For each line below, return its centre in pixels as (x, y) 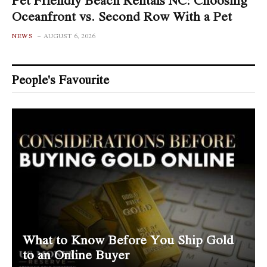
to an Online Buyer (76, 255)
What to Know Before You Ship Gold (128, 240)
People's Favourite (60, 79)
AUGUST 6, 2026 (69, 35)
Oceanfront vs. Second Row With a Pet (122, 16)
